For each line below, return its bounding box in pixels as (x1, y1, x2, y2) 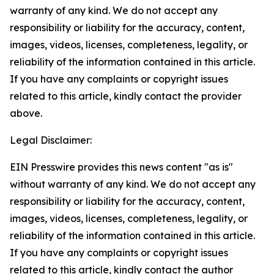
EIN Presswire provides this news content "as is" (10, 161, 233, 173)
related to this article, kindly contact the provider (10, 90, 242, 102)
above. (10, 107, 42, 119)
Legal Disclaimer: (10, 134, 92, 146)
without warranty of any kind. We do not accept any (10, 178, 256, 190)
